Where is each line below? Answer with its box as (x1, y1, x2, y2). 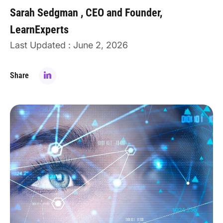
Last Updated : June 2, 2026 (10, 40, 128, 50)
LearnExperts (10, 23, 69, 36)
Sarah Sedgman (10, 6, 81, 19)
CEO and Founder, (86, 6, 162, 19)
